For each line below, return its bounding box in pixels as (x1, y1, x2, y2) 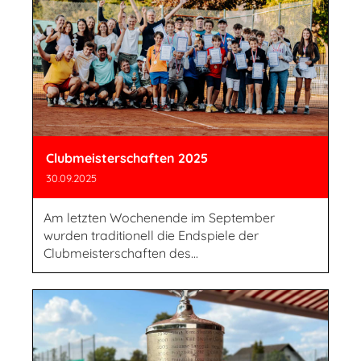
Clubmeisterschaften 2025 (46, 149, 208, 166)
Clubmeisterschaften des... (44, 244, 198, 261)
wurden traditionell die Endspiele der (44, 226, 259, 243)
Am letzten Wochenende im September (44, 209, 275, 226)
